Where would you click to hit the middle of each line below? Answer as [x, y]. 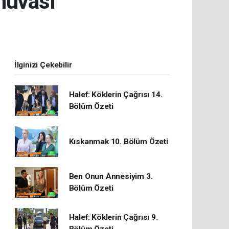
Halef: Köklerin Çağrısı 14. [116, 95]
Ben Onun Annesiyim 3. [111, 176]
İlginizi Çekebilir [43, 65]
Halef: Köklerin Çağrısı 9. [113, 217]
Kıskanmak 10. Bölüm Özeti [118, 141]
